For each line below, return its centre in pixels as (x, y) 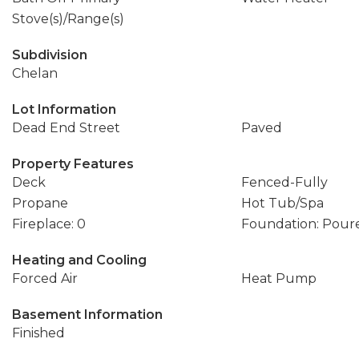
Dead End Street (66, 128)
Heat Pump (278, 278)
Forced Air (45, 278)
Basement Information (87, 315)
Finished (38, 333)
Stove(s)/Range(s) (68, 19)
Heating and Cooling (79, 260)
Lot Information (64, 109)
